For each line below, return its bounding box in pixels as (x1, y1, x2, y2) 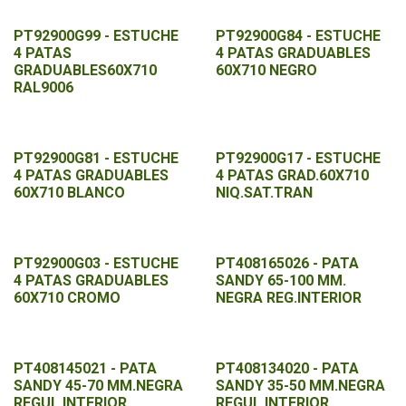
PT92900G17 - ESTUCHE (215, 150, 381, 167)
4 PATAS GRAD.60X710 (215, 167, 369, 184)
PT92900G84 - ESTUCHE (215, 27, 381, 44)
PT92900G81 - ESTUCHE (14, 150, 179, 167)
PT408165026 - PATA (215, 255, 359, 272)
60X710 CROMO (14, 289, 121, 306)
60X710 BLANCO (14, 184, 125, 201)
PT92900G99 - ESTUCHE (14, 27, 179, 44)
